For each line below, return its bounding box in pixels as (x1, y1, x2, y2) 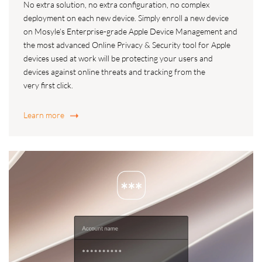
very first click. (23, 80, 73, 90)
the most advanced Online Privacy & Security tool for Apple (23, 39, 230, 50)
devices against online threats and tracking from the (23, 66, 205, 77)
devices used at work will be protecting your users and (23, 53, 213, 63)
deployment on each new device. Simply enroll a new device (23, 12, 229, 23)
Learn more (23, 109, 66, 120)
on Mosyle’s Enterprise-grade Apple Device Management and (23, 26, 237, 36)
